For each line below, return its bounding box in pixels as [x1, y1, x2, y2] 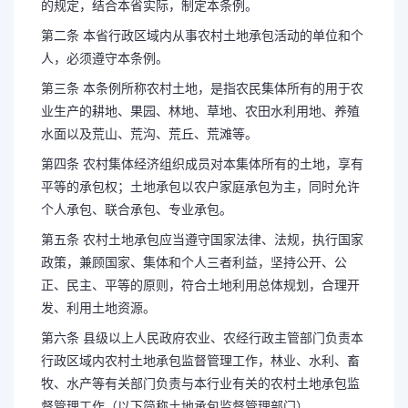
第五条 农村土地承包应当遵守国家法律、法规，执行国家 [41, 232, 363, 247]
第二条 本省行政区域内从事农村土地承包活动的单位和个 [41, 28, 363, 43]
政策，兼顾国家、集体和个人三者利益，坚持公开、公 [41, 255, 347, 270]
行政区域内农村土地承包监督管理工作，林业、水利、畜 [41, 353, 360, 368]
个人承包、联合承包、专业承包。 [41, 202, 232, 217]
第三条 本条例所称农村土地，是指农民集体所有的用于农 [41, 81, 363, 96]
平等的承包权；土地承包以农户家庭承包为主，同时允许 [41, 179, 360, 194]
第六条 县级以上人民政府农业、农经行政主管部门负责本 [41, 331, 363, 345]
